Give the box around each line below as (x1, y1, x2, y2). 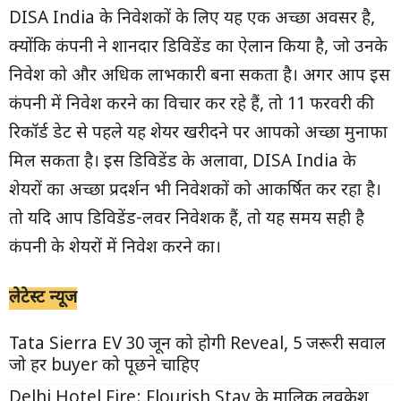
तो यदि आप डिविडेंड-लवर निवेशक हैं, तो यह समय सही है (9, 209, 364, 231)
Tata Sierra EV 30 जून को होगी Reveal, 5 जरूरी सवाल (9, 334, 386, 356)
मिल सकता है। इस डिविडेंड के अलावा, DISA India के (9, 151, 356, 174)
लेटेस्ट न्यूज (9, 287, 77, 310)
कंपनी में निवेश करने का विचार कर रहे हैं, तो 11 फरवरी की (9, 94, 374, 116)
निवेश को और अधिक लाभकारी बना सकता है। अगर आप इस (9, 65, 390, 88)
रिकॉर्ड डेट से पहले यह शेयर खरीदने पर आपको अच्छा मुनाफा (9, 123, 388, 145)
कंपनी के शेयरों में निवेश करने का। (9, 237, 221, 260)
